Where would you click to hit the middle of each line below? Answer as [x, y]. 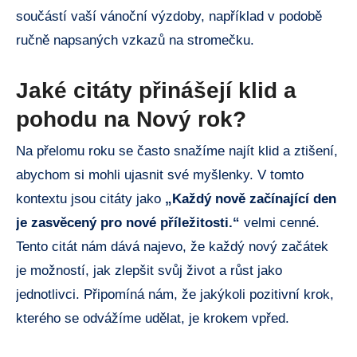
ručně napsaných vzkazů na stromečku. [135, 41]
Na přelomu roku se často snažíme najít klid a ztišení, [177, 151]
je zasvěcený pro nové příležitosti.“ [128, 222]
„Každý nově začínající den [251, 198]
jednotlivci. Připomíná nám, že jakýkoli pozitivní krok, [175, 294]
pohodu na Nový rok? [131, 120]
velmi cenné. [280, 222]
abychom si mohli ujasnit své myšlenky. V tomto [160, 175]
